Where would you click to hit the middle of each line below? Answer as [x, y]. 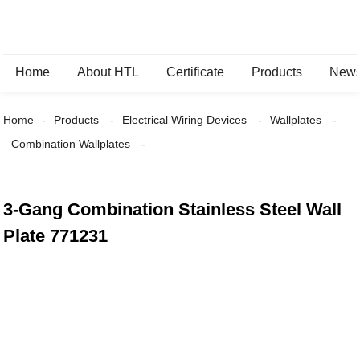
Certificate [196, 72]
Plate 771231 [56, 236]
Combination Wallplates [71, 144]
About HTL [108, 72]
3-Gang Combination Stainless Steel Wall [173, 209]
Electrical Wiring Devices [185, 120]
